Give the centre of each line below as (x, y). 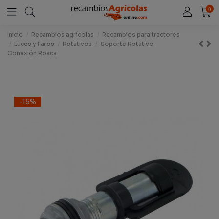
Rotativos (77, 44)
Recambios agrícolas (63, 34)
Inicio (15, 34)
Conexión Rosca (32, 53)
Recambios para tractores (141, 34)
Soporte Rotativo (127, 44)
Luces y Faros (34, 44)
